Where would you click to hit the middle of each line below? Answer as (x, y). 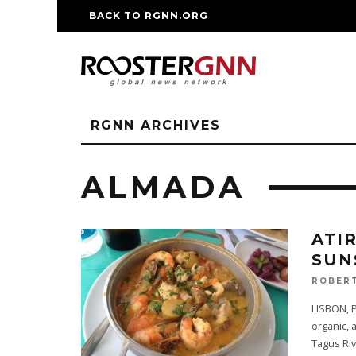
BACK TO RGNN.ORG (149, 15)
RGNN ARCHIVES (156, 125)
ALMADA (163, 187)
